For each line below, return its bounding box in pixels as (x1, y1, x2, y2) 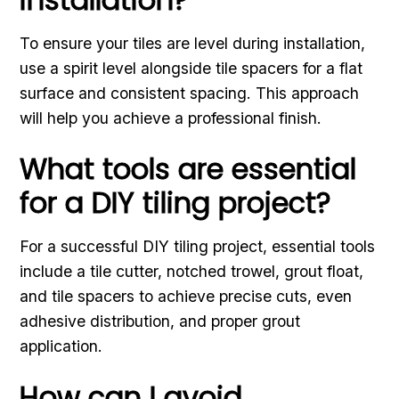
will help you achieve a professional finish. (20, 108, 322, 127)
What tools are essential (20, 148, 357, 189)
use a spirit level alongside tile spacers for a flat (20, 58, 363, 77)
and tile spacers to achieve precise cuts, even (20, 286, 353, 305)
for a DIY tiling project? (20, 182, 332, 223)
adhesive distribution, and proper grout (20, 311, 301, 330)
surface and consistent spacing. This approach (20, 83, 360, 102)
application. (20, 336, 103, 355)
